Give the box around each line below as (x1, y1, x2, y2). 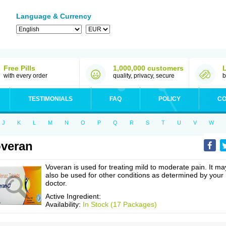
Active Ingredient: (45, 192, 101, 200)
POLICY (158, 95, 181, 102)
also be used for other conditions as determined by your (45, 171, 223, 179)
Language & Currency (16, 12, 91, 20)
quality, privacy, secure (113, 72, 175, 79)
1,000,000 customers (113, 64, 184, 72)
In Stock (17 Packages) (83, 200, 157, 208)
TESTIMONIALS (28, 95, 73, 102)
